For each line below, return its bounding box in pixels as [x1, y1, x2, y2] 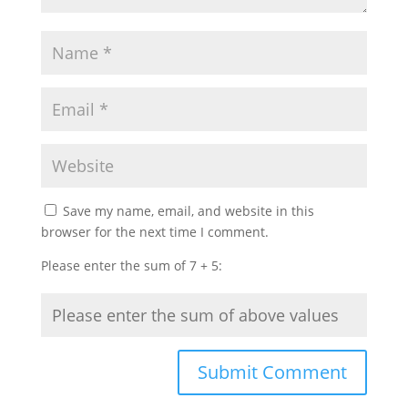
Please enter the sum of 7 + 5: [40, 257, 222, 275]
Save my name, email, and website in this [62, 202, 314, 220]
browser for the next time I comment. [40, 223, 269, 241]
